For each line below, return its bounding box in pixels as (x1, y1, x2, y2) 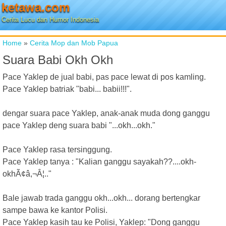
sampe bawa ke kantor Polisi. (3, 206, 107, 214)
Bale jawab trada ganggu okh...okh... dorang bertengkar (3, 194, 200, 202)
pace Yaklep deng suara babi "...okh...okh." (3, 121, 155, 130)
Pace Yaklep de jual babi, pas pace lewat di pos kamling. (3, 73, 206, 81)
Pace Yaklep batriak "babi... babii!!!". (3, 85, 132, 93)
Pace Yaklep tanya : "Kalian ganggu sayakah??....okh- (3, 157, 196, 166)
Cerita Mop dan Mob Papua (30, 39, 118, 47)
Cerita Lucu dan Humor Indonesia (2, 16, 99, 23)
